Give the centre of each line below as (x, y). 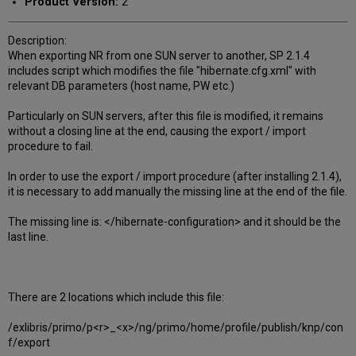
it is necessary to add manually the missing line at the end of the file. (178, 192)
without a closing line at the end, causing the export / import (157, 132)
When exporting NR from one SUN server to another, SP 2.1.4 (159, 56)
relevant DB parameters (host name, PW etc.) (122, 86)
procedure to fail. (51, 147)
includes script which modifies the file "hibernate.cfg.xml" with (163, 71)
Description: (38, 41)
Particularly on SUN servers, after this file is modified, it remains (166, 116)
